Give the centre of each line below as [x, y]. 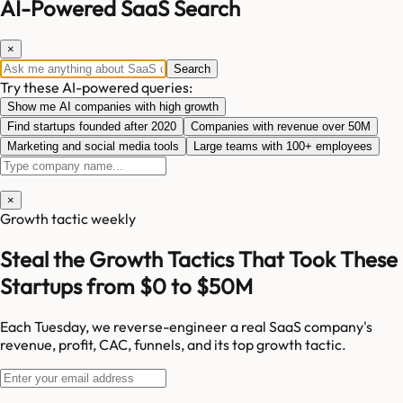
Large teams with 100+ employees [283, 147]
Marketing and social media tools [93, 147]
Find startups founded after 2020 [92, 127]
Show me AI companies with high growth [113, 107]
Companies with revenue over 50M [281, 127]
